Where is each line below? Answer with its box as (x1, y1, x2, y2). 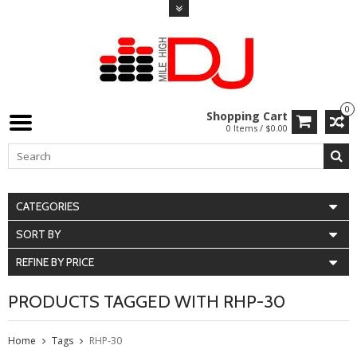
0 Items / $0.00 (226, 122, 288, 134)
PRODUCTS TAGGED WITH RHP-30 (8, 291, 285, 312)
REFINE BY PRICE (16, 255, 94, 269)
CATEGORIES (16, 199, 80, 214)
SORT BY (16, 227, 61, 241)
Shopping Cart (206, 108, 288, 124)
